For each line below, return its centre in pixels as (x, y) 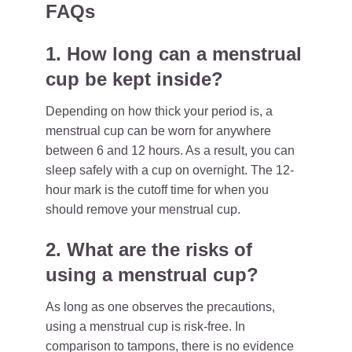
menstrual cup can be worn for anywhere (158, 131)
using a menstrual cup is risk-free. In (145, 326)
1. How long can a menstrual (174, 54)
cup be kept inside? (134, 79)
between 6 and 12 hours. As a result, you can (170, 150)
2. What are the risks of (149, 249)
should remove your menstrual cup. (143, 209)
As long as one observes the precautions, (160, 307)
